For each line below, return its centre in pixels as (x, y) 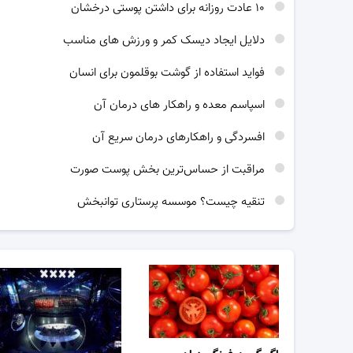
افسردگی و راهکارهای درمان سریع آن (180, 138)
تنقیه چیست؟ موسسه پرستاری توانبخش (173, 203)
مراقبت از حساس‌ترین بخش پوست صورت (169, 170)
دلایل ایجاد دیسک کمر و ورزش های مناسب (165, 41)
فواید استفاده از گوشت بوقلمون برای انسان (169, 73)
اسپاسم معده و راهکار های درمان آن (181, 106)
